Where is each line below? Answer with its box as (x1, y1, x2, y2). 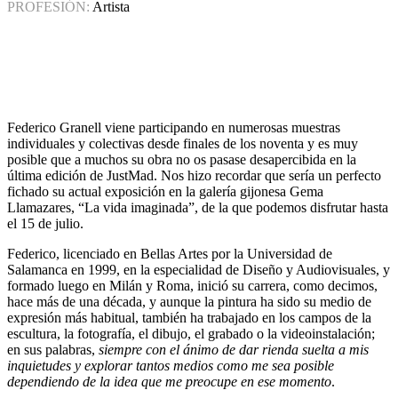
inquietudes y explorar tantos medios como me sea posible (7, 358, 334, 374)
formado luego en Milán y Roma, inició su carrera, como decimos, (7, 278, 378, 294)
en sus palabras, (7, 342, 99, 358)
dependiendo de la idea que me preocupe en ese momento (7, 374, 331, 390)
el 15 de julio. (7, 216, 84, 232)
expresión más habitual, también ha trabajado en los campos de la (7, 310, 371, 326)
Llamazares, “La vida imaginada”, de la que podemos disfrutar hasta (7, 200, 388, 216)
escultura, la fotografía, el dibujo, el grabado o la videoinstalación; (7, 326, 375, 342)
